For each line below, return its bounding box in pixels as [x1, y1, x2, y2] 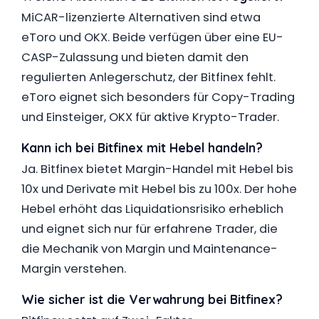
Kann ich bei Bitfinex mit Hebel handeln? [21, 140, 263, 155]
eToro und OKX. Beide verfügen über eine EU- [21, 29, 283, 46]
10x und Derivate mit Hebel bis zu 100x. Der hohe [21, 181, 297, 197]
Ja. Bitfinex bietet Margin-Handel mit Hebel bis [21, 161, 293, 177]
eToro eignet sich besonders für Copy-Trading [21, 89, 295, 105]
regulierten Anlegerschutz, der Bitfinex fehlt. [21, 69, 276, 85]
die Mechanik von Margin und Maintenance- [21, 241, 278, 257]
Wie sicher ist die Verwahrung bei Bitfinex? [21, 291, 283, 307]
